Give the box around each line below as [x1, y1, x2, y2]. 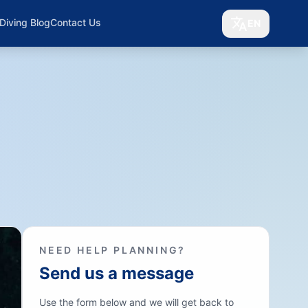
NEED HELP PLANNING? [39, 244, 186, 256]
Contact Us [49, 16, 101, 28]
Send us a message [39, 263, 194, 283]
